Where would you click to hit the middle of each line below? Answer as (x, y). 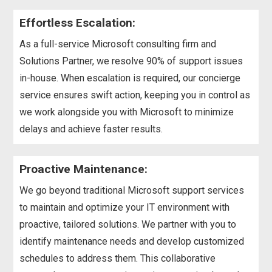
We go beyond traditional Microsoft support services (132, 190)
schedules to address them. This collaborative (118, 258)
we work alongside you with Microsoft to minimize (127, 112)
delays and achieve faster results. (91, 129)
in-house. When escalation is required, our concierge (130, 78)
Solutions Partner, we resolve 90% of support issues (131, 61)
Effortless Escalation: (78, 22)
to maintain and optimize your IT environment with (125, 207)
